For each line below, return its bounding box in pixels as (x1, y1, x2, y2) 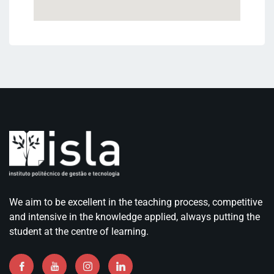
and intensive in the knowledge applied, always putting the (9, 210, 260, 223)
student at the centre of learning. (9, 225, 149, 237)
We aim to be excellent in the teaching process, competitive (9, 196, 262, 208)
